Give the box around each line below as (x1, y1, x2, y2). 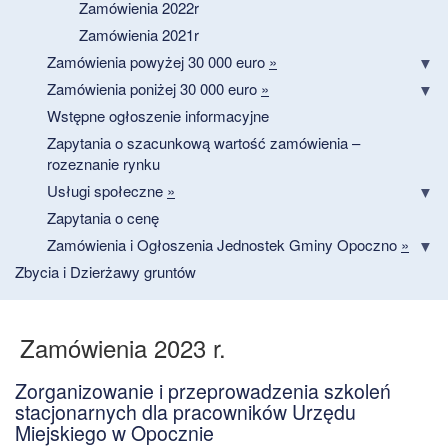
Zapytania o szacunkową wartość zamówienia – (47, 131, 360, 153)
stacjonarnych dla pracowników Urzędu (15, 397, 356, 426)
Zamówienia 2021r (79, 23, 199, 45)
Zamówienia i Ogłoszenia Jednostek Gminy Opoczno (47, 233, 401, 255)
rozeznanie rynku (47, 152, 160, 174)
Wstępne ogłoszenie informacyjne (47, 104, 269, 126)
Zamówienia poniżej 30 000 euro (47, 77, 261, 99)
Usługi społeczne (47, 179, 167, 201)
